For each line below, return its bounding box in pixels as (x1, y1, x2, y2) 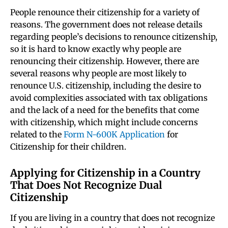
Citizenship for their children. (10, 141, 126, 152)
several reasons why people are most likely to (10, 68, 186, 79)
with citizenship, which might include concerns (10, 117, 198, 128)
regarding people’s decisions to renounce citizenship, (10, 32, 217, 42)
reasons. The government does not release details (10, 19, 203, 30)
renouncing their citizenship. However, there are (10, 56, 199, 67)
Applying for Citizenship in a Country (10, 166, 201, 180)
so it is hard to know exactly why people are (10, 44, 181, 54)
